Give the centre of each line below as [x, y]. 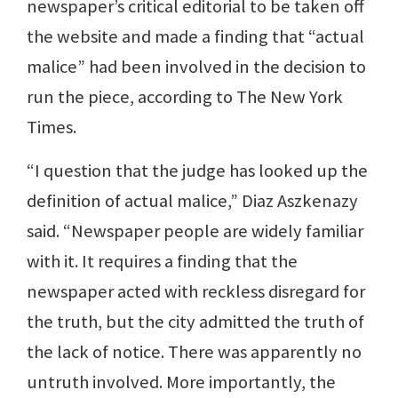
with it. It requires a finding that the [162, 262]
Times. [52, 127]
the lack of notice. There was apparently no [194, 352]
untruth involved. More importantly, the [181, 382]
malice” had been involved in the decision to [196, 67]
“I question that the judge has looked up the [197, 171]
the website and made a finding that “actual [195, 37]
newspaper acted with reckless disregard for [196, 292]
